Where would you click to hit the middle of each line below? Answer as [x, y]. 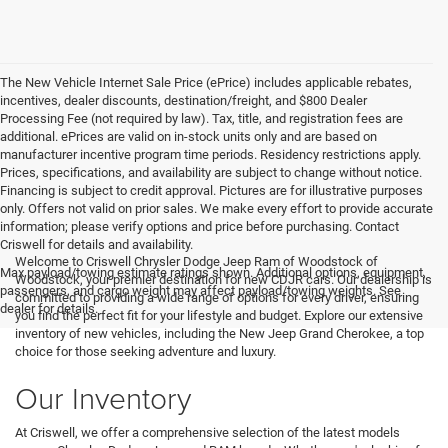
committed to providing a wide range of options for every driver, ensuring [217, 297]
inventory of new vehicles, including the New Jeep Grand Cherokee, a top [219, 333]
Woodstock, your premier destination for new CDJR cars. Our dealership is [223, 279]
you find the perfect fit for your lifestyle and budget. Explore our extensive [219, 315]
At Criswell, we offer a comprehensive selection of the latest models [207, 432]
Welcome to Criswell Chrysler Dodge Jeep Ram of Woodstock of [196, 261]
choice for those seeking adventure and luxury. [145, 351]
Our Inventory [103, 397]
